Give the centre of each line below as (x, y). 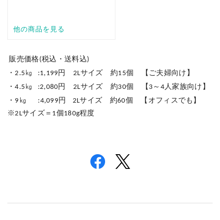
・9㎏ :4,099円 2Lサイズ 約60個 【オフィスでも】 (104, 101)
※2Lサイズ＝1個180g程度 (51, 113)
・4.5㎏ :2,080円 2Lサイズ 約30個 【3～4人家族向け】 (109, 87)
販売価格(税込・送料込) (49, 59)
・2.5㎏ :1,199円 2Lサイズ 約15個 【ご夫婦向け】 (101, 73)
